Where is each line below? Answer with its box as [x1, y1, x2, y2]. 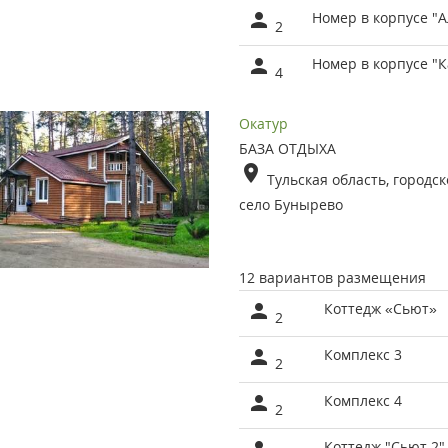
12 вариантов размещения [238, 268, 426, 288]
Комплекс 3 [323, 345, 402, 365]
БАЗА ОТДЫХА [238, 139, 336, 159]
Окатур [238, 114, 288, 134]
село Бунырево [238, 195, 343, 215]
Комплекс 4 [323, 391, 402, 411]
